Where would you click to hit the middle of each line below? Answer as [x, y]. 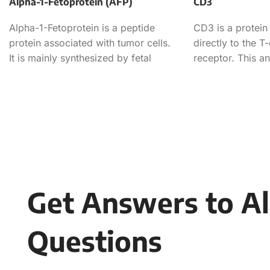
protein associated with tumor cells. [90, 42]
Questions [95, 240]
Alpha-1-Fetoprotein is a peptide [82, 27]
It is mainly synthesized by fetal [80, 58]
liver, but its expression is [67, 73]
